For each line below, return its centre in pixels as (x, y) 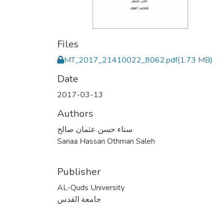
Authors (75, 114)
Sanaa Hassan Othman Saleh (106, 141)
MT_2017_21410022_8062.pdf (121, 60)
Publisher (79, 172)
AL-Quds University (91, 188)
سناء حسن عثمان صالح (95, 130)
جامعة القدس (79, 199)
